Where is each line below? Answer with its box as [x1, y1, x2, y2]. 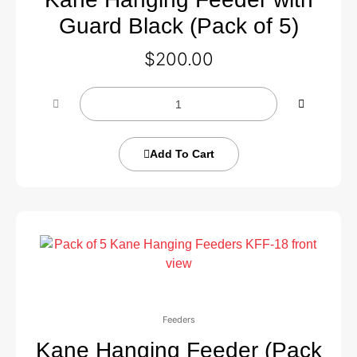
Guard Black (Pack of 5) [58, 14, 299, 38]
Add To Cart [149, 147, 214, 160]
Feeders [162, 314, 195, 325]
